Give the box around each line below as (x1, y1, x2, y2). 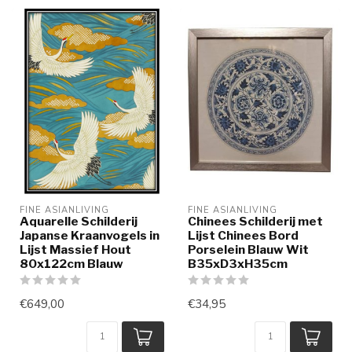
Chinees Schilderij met (188, 213, 323, 229)
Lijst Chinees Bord (188, 227, 299, 243)
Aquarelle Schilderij (20, 213, 137, 229)
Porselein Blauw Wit (188, 241, 309, 257)
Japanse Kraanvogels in (20, 227, 159, 243)
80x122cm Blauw (20, 255, 123, 271)
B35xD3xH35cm (188, 255, 288, 271)
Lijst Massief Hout (20, 241, 131, 257)
